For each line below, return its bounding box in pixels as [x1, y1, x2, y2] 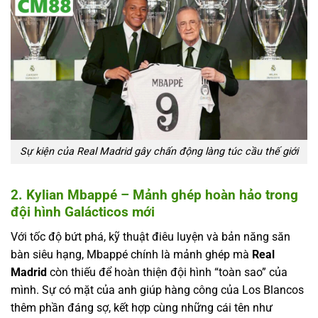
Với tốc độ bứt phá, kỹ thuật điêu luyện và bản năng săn [11, 229, 290, 243]
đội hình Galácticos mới [11, 204, 155, 221]
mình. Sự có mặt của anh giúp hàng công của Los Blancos [11, 283, 304, 297]
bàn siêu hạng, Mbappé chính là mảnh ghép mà [11, 247, 252, 261]
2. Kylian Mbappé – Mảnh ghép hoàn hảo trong [11, 187, 298, 204]
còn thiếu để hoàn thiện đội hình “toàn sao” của [47, 265, 287, 279]
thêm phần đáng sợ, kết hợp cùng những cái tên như [11, 300, 273, 314]
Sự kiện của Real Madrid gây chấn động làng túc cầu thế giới [20, 146, 298, 158]
